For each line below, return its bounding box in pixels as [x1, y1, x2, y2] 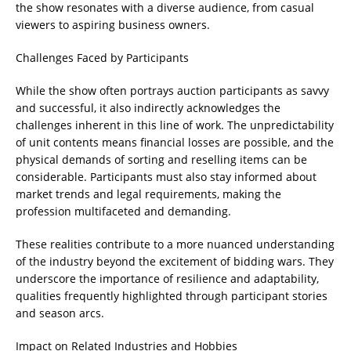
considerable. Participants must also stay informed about [16, 169, 317, 185]
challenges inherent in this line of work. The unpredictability [16, 118, 334, 133]
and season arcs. [16, 306, 104, 321]
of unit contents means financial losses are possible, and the [16, 135, 334, 150]
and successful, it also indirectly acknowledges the [16, 100, 280, 116]
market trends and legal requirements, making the [16, 186, 281, 202]
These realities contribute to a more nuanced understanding [16, 237, 335, 252]
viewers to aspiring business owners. [16, 17, 210, 33]
